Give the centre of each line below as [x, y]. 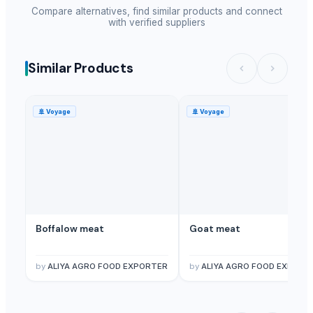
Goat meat [215, 228]
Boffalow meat [70, 228]
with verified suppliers [156, 22]
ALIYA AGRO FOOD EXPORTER [108, 266]
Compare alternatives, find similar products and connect [156, 11]
